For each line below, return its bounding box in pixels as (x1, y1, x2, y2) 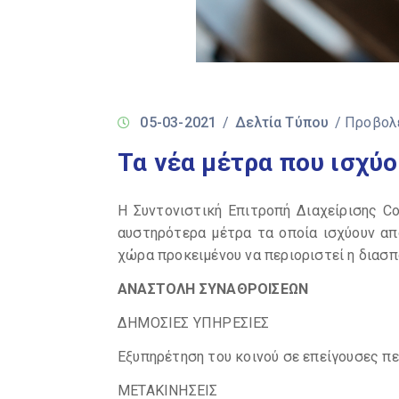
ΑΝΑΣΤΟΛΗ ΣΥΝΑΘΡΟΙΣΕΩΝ (118, 281, 309, 297)
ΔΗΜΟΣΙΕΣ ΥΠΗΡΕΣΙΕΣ (118, 314, 270, 331)
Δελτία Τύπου (235, 114, 330, 131)
